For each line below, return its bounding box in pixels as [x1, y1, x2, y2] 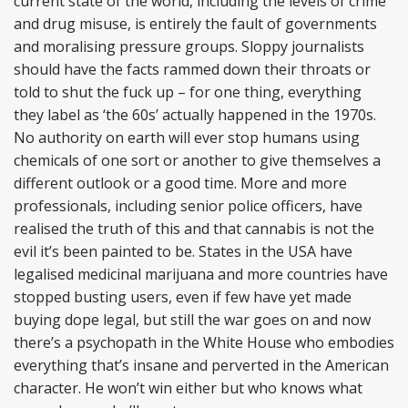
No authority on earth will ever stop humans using [14, 127, 360, 148]
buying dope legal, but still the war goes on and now [14, 310, 371, 330]
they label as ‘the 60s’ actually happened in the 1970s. [14, 105, 376, 125]
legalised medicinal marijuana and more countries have [14, 264, 388, 284]
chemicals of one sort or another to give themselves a [14, 150, 381, 170]
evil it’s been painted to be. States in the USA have [14, 241, 352, 261]
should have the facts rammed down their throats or [14, 59, 371, 79]
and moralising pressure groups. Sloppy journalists [14, 36, 364, 56]
